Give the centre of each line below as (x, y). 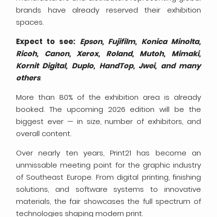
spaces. (30, 22)
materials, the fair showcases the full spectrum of (108, 201)
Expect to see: (45, 42)
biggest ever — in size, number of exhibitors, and (108, 122)
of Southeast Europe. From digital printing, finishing (108, 177)
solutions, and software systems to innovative (108, 189)
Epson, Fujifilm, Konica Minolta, (140, 42)
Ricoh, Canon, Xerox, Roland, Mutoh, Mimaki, (108, 54)
